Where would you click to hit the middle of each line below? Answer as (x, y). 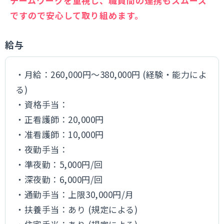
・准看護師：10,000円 (60, 134)
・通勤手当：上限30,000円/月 (75, 194)
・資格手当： (42, 104)
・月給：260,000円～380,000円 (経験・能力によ (111, 74)
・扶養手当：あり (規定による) (77, 209)
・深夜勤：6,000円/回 (59, 179)
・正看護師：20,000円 (60, 119)
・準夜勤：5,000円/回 (59, 164)
